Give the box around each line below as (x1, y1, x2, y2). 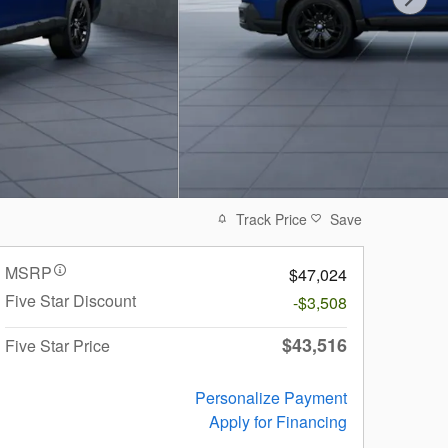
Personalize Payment (195, 385, 347, 409)
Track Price (236, 208, 307, 229)
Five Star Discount (5, 288, 136, 312)
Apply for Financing (209, 409, 347, 433)
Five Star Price (5, 333, 110, 357)
